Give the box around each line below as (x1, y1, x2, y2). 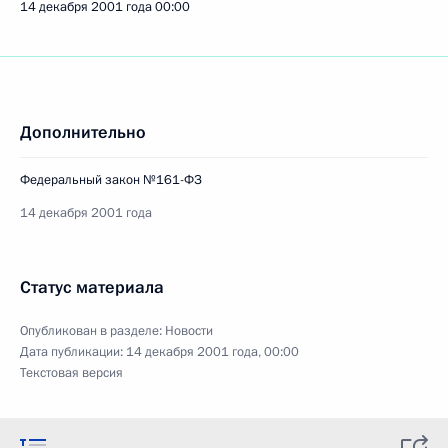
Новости (165, 322, 213, 340)
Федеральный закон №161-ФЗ (20, 171, 202, 189)
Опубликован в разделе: (20, 322, 165, 340)
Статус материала (20, 276, 164, 299)
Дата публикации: (20, 343, 126, 361)
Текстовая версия (20, 364, 123, 382)
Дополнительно (20, 121, 146, 144)
